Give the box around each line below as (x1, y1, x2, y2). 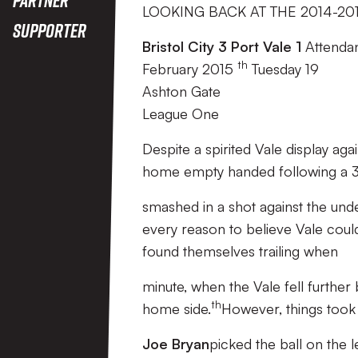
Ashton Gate (142, 82, 221, 100)
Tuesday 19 (248, 60, 319, 78)
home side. (142, 300, 211, 317)
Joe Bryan (142, 335, 209, 352)
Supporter (13, 18, 86, 42)
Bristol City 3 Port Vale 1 (142, 38, 301, 55)
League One (142, 105, 219, 122)
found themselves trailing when (142, 242, 338, 260)
